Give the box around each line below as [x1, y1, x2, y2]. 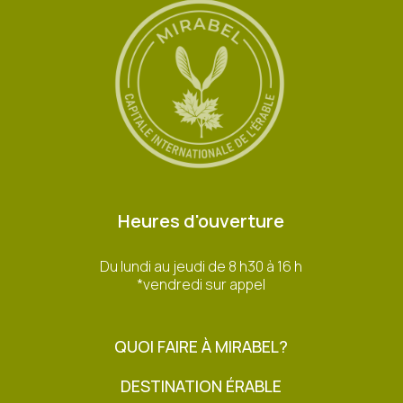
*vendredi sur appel [137, 274, 266, 295]
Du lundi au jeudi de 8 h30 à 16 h [100, 256, 303, 277]
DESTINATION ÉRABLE [121, 375, 282, 398]
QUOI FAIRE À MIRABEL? [114, 336, 289, 358]
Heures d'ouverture [118, 209, 285, 234]
